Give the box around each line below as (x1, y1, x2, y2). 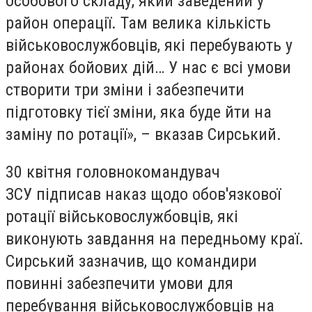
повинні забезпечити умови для (6, 273, 233, 293)
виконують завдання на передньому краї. (6, 228, 304, 249)
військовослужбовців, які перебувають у (6, 36, 292, 56)
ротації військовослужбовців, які (6, 206, 238, 226)
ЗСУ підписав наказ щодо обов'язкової (6, 184, 281, 204)
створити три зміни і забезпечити (6, 80, 244, 100)
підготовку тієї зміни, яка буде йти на (6, 102, 272, 123)
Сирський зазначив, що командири (6, 251, 257, 271)
